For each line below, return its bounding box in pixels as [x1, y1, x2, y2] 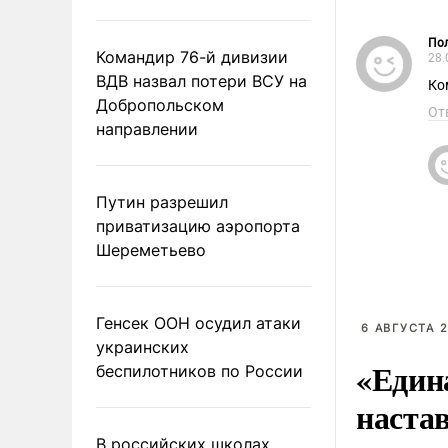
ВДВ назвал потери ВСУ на [96, 70, 307, 91]
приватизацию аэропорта [96, 215, 300, 236]
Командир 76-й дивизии [96, 46, 288, 67]
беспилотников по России [96, 360, 303, 381]
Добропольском [96, 94, 224, 115]
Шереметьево [96, 239, 206, 260]
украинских [96, 336, 189, 357]
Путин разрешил [96, 191, 228, 212]
